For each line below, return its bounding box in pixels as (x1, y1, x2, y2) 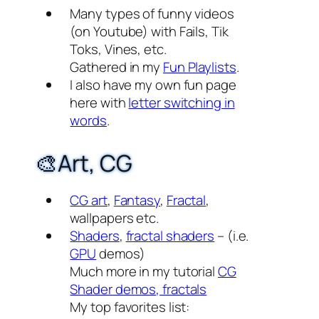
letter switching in (128, 93, 235, 112)
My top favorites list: (70, 298, 190, 316)
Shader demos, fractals (70, 280, 207, 298)
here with (70, 93, 129, 112)
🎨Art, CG (34, 147, 132, 179)
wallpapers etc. (70, 209, 159, 227)
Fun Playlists (162, 57, 236, 76)
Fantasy (113, 191, 160, 209)
